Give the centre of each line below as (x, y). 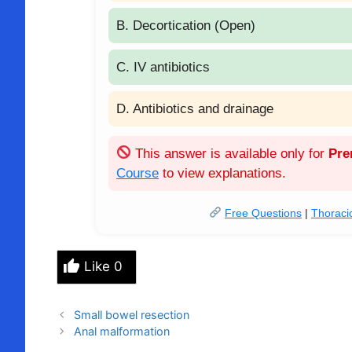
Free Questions (263, 213)
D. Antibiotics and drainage (195, 108)
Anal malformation (121, 332)
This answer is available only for (230, 153)
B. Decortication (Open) (186, 25)
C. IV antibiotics (163, 67)
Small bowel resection (131, 315)
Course (137, 173)
